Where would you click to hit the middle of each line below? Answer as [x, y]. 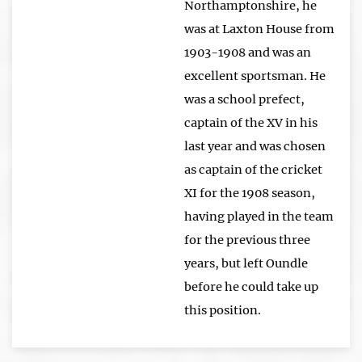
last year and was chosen [255, 146]
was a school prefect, [244, 99]
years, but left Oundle [246, 263]
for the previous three [247, 240]
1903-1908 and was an [248, 52]
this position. [223, 310]
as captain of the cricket [253, 169]
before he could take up [251, 286]
